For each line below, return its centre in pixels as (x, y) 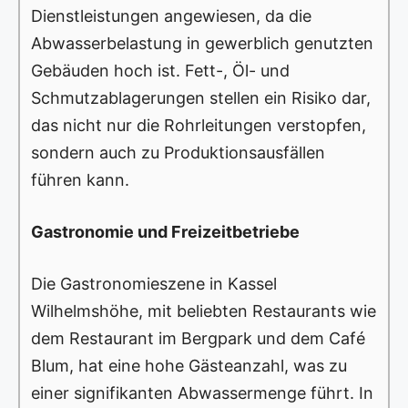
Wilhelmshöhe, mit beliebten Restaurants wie (204, 311)
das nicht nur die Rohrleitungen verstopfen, (199, 126)
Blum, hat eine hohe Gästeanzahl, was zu (189, 366)
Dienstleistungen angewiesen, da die (171, 16)
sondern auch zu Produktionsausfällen (178, 153)
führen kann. (80, 180)
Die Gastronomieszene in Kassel (154, 284)
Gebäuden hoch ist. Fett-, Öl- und (160, 71)
